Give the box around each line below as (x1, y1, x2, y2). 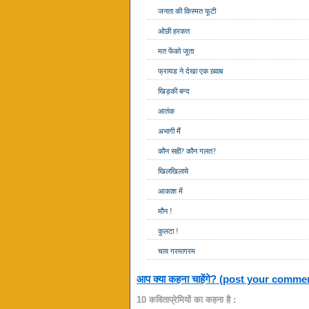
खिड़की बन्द (158, 87, 190, 96)
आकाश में (158, 187, 183, 196)
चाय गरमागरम (158, 247, 196, 256)
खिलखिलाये (158, 167, 189, 176)
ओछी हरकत (158, 27, 190, 36)
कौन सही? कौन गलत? (158, 147, 217, 156)
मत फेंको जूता (158, 47, 195, 56)
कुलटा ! (158, 227, 179, 236)
